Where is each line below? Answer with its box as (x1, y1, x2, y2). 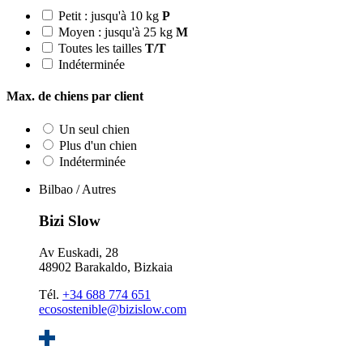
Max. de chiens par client (6, 89, 143, 104)
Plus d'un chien (59, 139, 137, 153)
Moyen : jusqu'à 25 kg (58, 24, 176, 39)
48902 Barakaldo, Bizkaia (39, 259, 173, 274)
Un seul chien (59, 122, 130, 137)
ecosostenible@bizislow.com (39, 301, 186, 316)
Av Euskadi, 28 (39, 245, 118, 259)
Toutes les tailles (58, 41, 145, 55)
